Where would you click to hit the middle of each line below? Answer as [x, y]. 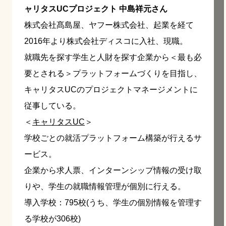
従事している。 [52, 106]
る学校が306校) [52, 219]
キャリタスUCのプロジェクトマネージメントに [111, 90]
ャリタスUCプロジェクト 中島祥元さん [96, 9]
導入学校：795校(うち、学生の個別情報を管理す [113, 203]
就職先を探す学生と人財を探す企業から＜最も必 [113, 58]
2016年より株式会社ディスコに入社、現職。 [106, 41]
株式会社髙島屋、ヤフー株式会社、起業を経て [109, 25]
